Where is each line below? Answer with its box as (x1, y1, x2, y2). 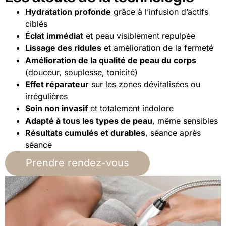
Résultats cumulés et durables (25, 128, 145, 138)
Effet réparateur (25, 79, 89, 89)
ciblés (25, 19, 47, 29)
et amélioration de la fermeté (101, 43, 213, 53)
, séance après (145, 128, 201, 138)
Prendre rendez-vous (26, 157, 129, 169)
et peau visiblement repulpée (83, 31, 195, 41)
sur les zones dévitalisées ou (89, 79, 200, 89)
